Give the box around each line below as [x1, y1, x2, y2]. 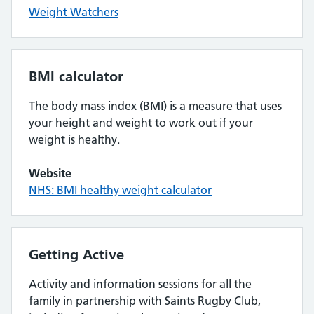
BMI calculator [29, 68, 123, 85]
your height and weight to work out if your [29, 116, 253, 130]
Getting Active [29, 246, 124, 263]
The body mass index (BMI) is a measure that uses [29, 99, 282, 113]
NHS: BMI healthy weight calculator [29, 183, 212, 197]
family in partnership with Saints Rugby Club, [29, 294, 261, 308]
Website [29, 166, 71, 180]
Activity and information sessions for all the [29, 277, 252, 291]
